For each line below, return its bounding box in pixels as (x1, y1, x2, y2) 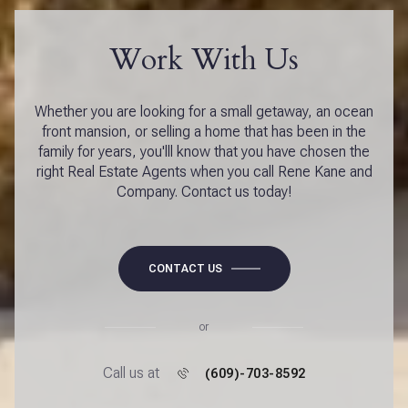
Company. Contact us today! (117, 183, 291, 201)
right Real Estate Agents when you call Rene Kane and (36, 163, 372, 181)
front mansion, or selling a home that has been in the (42, 123, 366, 141)
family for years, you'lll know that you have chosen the (38, 143, 370, 161)
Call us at (102, 364, 159, 382)
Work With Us (109, 39, 299, 80)
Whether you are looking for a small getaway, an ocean (35, 103, 373, 121)
